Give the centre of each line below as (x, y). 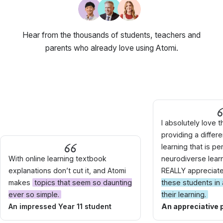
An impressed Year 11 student (60, 206)
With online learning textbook (57, 158)
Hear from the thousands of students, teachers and (111, 35)
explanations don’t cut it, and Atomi (67, 170)
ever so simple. (34, 194)
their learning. (183, 194)
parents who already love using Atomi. (111, 48)
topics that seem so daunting (83, 182)
